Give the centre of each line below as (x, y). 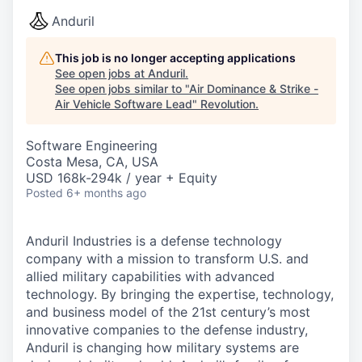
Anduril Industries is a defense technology (154, 241)
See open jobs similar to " (122, 88)
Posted (44, 193)
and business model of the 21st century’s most (168, 312)
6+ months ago (106, 193)
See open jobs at (101, 73)
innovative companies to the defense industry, (167, 330)
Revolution (228, 104)
